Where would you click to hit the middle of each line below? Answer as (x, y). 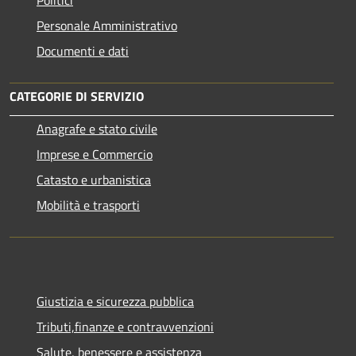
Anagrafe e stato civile (97, 129)
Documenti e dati (83, 51)
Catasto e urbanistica (94, 180)
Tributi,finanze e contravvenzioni (125, 327)
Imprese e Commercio (95, 154)
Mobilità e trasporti (88, 205)
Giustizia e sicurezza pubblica (115, 301)
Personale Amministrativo (107, 25)
